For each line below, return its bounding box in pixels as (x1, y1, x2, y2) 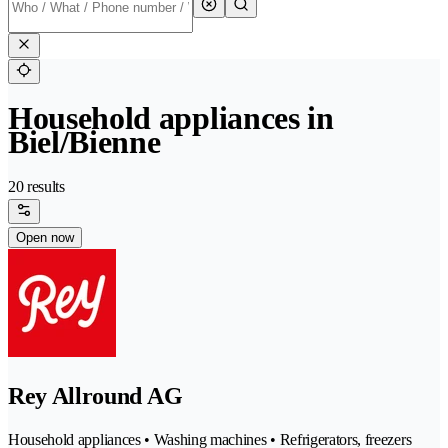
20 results (8, 178, 65, 196)
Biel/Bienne (8, 124, 161, 161)
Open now (16, 230, 74, 246)
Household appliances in (8, 100, 334, 137)
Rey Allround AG (8, 383, 183, 410)
